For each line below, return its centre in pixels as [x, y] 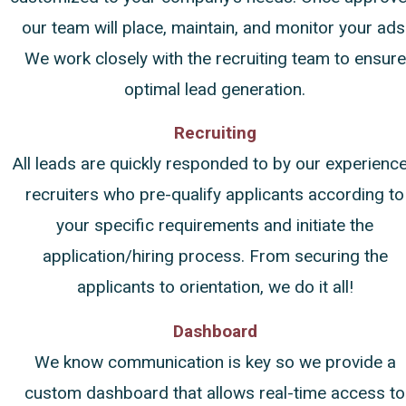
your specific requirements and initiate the [215, 226]
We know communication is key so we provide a [215, 362]
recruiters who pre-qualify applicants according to [215, 195]
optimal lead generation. [215, 90]
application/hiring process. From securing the [215, 256]
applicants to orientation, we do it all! [215, 287]
